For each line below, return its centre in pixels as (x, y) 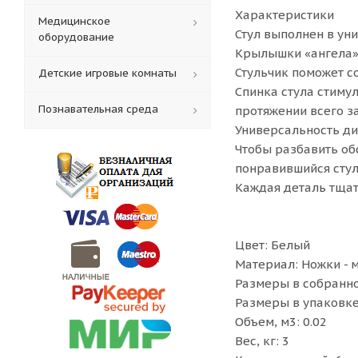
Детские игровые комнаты (107, 73)
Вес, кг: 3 (262, 341)
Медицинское (74, 21)
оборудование (76, 37)
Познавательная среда (98, 109)
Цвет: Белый (272, 245)
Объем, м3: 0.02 (281, 322)
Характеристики (284, 15)
